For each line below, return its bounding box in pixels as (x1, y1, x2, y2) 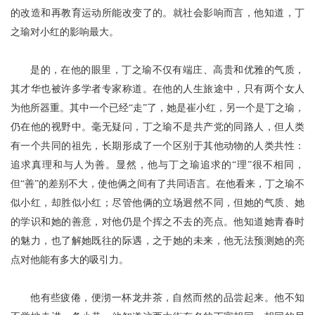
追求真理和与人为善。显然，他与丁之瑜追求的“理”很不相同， (11, 160, 304, 170)
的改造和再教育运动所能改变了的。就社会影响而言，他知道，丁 (11, 8, 304, 18)
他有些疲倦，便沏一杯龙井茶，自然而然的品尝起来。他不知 (30, 292, 304, 303)
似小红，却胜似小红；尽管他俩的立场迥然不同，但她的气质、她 (11, 198, 304, 208)
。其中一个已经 (60, 103, 129, 113)
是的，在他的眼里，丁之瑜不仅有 (30, 65, 183, 75)
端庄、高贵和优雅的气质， (182, 65, 305, 75)
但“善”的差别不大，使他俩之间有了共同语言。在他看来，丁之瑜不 (11, 179, 304, 189)
